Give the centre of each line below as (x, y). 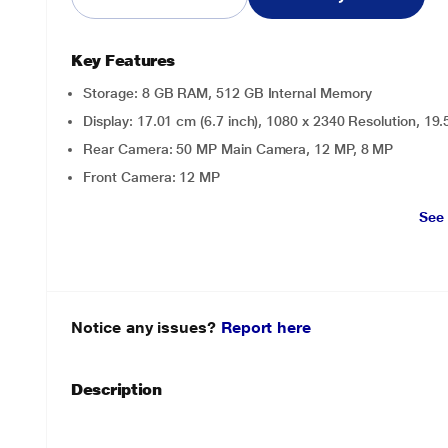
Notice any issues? (146, 327)
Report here (265, 327)
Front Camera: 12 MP (152, 177)
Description (116, 389)
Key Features (123, 60)
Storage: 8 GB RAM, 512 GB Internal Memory (227, 93)
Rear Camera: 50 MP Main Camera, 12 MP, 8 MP (238, 149)
